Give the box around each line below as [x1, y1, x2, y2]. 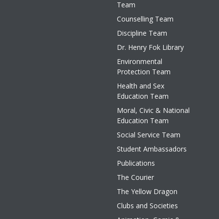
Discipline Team [117, 28, 167, 38]
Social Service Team [117, 130, 180, 139]
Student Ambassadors [117, 144, 187, 153]
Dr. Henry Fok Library [117, 43, 184, 52]
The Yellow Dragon [117, 187, 177, 196]
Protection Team [117, 67, 171, 76]
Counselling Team [117, 14, 174, 23]
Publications [117, 158, 155, 168]
